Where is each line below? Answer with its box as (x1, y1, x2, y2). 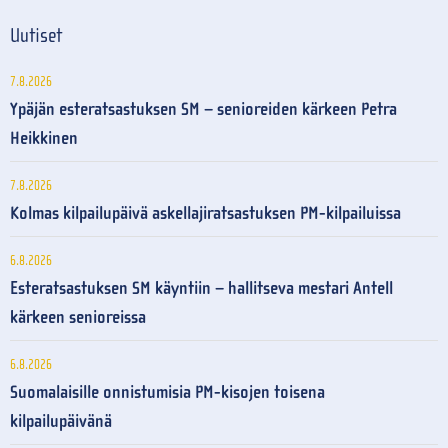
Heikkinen (10, 128, 78, 150)
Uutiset (10, 24, 62, 48)
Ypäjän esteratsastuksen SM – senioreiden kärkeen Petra (10, 99, 397, 121)
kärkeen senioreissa (10, 307, 146, 329)
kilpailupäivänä (10, 411, 112, 433)
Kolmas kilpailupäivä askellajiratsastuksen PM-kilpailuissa (10, 203, 401, 225)
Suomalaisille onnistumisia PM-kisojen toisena (10, 382, 325, 404)
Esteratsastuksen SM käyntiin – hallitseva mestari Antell (10, 278, 393, 300)
